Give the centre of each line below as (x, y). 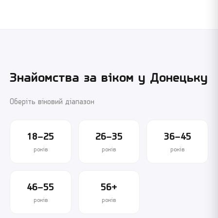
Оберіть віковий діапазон (52, 102)
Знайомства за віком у (80, 79)
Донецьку (179, 79)
